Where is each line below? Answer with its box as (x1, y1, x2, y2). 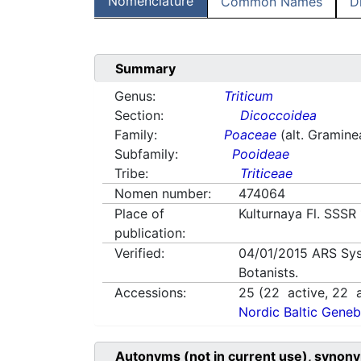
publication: (114, 225, 185, 242)
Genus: (114, 88, 156, 105)
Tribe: (114, 165, 148, 182)
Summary (115, 60, 176, 77)
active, (280, 284, 333, 301)
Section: (114, 107, 164, 124)
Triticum (224, 88, 274, 105)
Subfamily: (114, 146, 178, 163)
